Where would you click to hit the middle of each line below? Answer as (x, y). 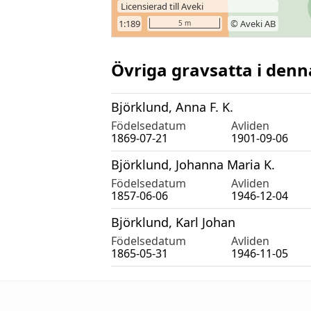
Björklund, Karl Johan (173, 222)
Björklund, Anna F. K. (172, 107)
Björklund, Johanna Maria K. (193, 164)
